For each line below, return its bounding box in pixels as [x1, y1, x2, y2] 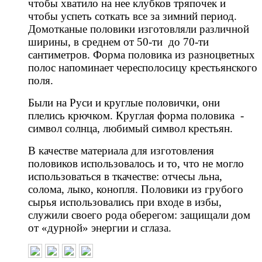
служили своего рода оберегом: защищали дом [28, 209, 250, 222]
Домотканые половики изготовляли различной [28, 23, 249, 36]
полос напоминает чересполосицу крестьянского [28, 61, 257, 74]
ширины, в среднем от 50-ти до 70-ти [28, 36, 209, 49]
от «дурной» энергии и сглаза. [28, 222, 171, 235]
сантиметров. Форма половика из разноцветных [28, 49, 255, 61]
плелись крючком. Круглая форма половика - [28, 109, 244, 122]
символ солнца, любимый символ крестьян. [28, 122, 233, 135]
